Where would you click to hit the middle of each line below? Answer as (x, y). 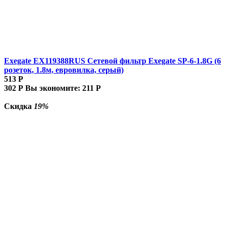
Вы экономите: (54, 88)
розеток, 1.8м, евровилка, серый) (64, 70)
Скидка (19, 106)
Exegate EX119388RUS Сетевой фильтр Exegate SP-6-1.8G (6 (112, 61)
